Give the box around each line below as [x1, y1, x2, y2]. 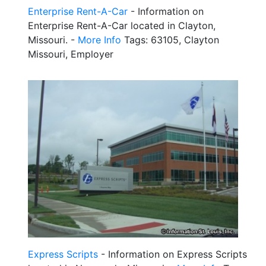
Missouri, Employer [28, 47, 113, 60]
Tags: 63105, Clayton [121, 33, 219, 46]
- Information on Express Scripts [98, 248, 247, 261]
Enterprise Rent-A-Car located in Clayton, [28, 19, 216, 31]
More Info [78, 33, 121, 46]
